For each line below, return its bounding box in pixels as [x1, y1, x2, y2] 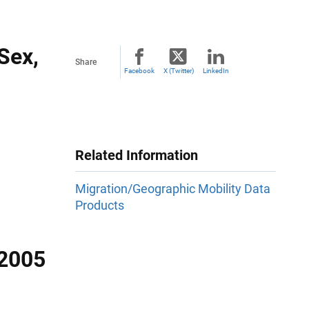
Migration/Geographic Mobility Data [75, 181, 270, 197]
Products [75, 198, 124, 213]
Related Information [75, 147, 198, 163]
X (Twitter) [163, 67, 194, 74]
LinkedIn [203, 67, 229, 74]
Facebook [124, 67, 154, 74]
